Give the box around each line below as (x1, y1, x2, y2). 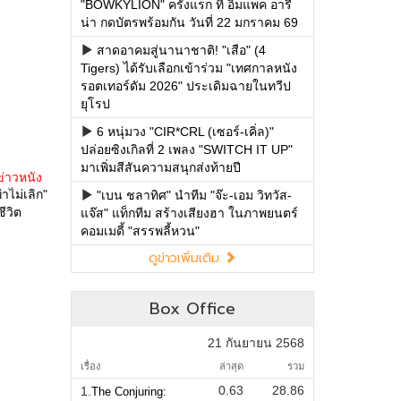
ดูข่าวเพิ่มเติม (148, 248, 224, 268)
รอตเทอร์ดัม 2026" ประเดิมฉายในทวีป (80, 78, 291, 93)
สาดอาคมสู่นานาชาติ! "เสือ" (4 (96, 42, 266, 57)
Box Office (149, 295, 235, 321)
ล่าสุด (219, 360, 244, 371)
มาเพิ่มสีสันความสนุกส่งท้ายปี (80, 159, 241, 175)
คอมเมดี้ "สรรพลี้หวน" (80, 223, 200, 238)
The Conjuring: (90, 384, 166, 398)
